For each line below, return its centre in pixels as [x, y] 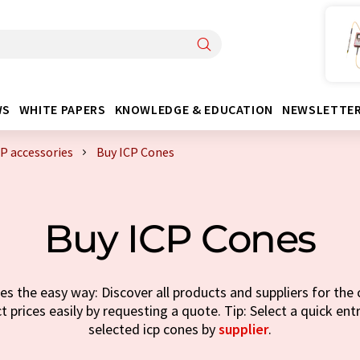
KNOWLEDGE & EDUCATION [194, 109]
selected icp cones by [153, 329]
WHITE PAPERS [62, 109]
